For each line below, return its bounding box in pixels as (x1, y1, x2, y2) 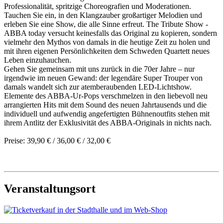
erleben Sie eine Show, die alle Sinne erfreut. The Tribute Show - (4, 19, 208, 28)
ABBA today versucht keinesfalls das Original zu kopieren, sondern (4, 28, 217, 37)
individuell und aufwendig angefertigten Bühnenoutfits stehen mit (4, 109, 210, 118)
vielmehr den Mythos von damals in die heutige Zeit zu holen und (4, 37, 210, 46)
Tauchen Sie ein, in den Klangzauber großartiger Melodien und (4, 10, 202, 19)
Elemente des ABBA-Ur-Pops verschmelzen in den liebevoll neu (4, 91, 208, 100)
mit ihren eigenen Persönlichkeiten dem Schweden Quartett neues (4, 46, 210, 55)
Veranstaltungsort (4, 182, 96, 195)
